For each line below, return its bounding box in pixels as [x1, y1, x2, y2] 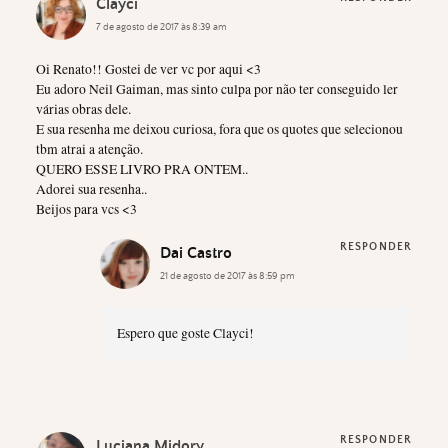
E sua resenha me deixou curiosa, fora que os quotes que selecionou [36, 119, 403, 138]
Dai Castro [160, 244, 232, 262]
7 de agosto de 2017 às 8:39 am [96, 20, 227, 33]
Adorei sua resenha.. [36, 179, 147, 198]
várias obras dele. [36, 99, 131, 118]
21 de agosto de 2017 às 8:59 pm [160, 269, 295, 282]
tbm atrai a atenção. [36, 139, 143, 158]
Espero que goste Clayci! [116, 323, 254, 342]
